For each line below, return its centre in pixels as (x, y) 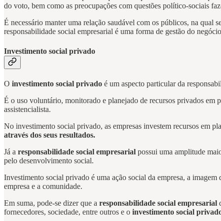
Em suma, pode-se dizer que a (52, 203)
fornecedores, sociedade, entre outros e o (68, 212)
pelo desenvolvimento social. (49, 161)
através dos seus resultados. (50, 135)
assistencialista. (27, 109)
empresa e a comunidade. (43, 186)
